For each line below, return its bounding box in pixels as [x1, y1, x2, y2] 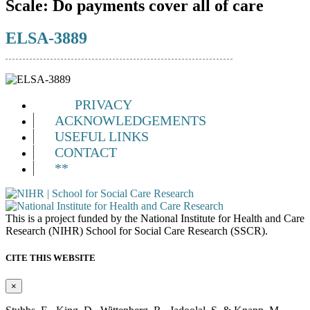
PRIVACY [75, 96, 132, 112]
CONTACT [55, 144, 117, 160]
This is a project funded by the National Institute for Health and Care [6, 212, 304, 224]
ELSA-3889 [6, 28, 87, 47]
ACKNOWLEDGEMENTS [55, 112, 206, 128]
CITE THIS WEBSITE [6, 252, 95, 263]
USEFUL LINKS [55, 128, 149, 144]
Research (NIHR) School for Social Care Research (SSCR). [6, 224, 268, 237]
